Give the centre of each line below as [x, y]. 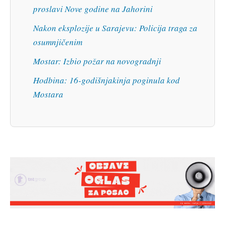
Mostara [48, 94]
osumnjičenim [58, 42]
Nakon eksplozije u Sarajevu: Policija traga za [115, 28]
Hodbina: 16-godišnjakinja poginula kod [106, 80]
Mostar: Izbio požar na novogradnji [97, 61]
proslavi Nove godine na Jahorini [93, 9]
